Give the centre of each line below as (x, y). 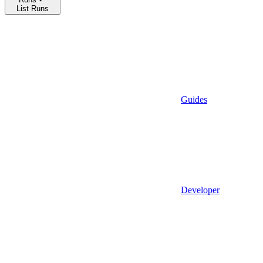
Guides (194, 99)
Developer (200, 190)
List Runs (33, 8)
